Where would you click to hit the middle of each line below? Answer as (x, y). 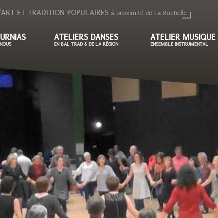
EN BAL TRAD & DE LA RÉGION (86, 44)
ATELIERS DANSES (86, 37)
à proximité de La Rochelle (149, 13)
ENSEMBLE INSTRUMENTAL (179, 44)
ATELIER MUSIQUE (183, 37)
